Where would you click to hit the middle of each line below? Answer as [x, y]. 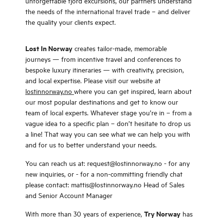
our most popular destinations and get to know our [102, 101]
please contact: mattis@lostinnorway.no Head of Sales [105, 184]
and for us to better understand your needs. [91, 144]
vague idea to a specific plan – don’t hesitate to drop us [108, 123]
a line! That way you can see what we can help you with [108, 134]
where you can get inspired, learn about [133, 91]
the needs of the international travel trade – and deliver [108, 11]
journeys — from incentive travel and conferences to [103, 59]
